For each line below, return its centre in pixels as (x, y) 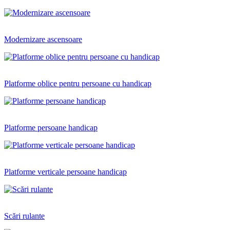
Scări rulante (24, 216)
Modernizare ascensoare (43, 40)
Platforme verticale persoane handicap (65, 172)
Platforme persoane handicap (51, 128)
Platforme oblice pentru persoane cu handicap (78, 84)
